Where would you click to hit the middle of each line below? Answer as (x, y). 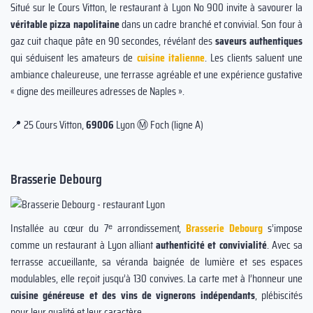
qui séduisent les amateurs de (74, 58)
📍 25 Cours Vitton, (48, 125)
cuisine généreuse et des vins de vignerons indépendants (133, 295)
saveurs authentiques (259, 41)
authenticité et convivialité (211, 245)
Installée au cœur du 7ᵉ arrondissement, (98, 228)
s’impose (282, 228)
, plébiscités (278, 295)
